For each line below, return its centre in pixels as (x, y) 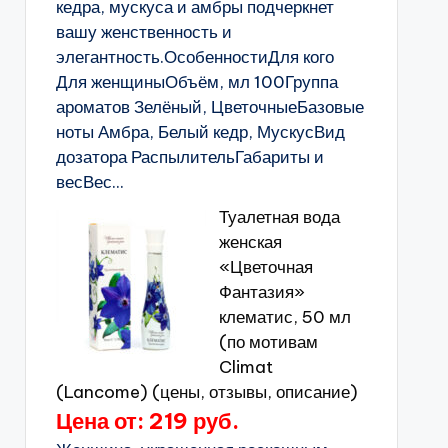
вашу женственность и (143, 32)
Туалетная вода (279, 217)
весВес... (89, 182)
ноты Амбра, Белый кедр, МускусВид (200, 132)
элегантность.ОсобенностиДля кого (194, 57)
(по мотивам (268, 342)
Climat (245, 367)
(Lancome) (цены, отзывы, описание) (206, 392)
